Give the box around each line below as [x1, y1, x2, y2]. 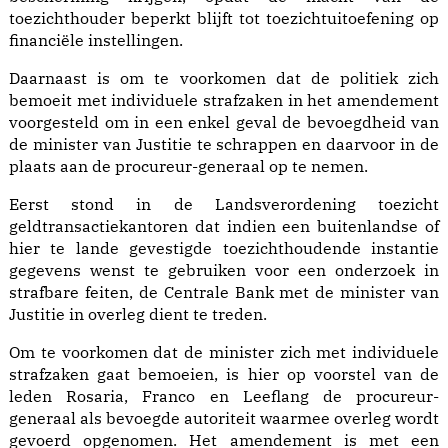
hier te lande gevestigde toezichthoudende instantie [9, 238, 439, 259]
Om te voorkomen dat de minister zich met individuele [9, 342, 439, 363]
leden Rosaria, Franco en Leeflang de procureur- [9, 386, 439, 407]
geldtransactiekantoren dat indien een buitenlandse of [9, 216, 439, 237]
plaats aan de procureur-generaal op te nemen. [9, 156, 368, 177]
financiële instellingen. [9, 30, 183, 51]
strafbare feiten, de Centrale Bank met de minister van [9, 282, 439, 303]
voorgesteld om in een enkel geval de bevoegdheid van [9, 112, 439, 133]
